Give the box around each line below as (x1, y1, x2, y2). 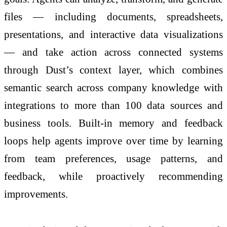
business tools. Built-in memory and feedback (4, 117, 223, 129)
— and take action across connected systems (4, 46, 223, 58)
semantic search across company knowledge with (4, 81, 223, 93)
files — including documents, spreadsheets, (4, 10, 223, 22)
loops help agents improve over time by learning (4, 134, 223, 146)
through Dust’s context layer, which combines (4, 63, 223, 75)
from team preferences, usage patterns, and (4, 152, 223, 164)
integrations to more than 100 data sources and (4, 99, 223, 111)
